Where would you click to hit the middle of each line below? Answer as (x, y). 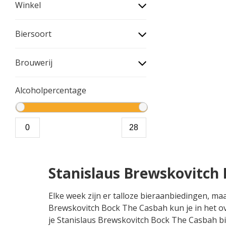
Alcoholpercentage (51, 90)
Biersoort (33, 34)
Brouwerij (34, 62)
